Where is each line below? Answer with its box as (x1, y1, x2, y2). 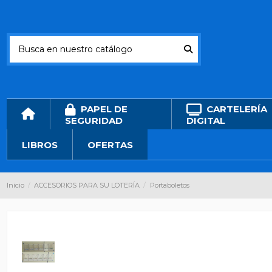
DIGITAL (186, 114, 225, 126)
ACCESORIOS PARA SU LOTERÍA (34, 181, 140, 189)
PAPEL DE (78, 103, 127, 115)
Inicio (6, 181, 24, 189)
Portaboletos (149, 181, 189, 189)
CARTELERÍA (203, 103, 267, 115)
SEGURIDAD (64, 114, 123, 126)
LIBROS (21, 138, 58, 151)
